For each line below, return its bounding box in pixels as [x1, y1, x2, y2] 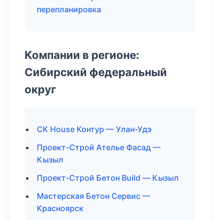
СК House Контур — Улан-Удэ [37, 124, 152, 134]
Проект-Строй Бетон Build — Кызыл [37, 173, 179, 183]
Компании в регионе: [25, 48, 139, 61]
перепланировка [37, 4, 101, 14]
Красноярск [37, 203, 83, 213]
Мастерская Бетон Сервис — [37, 191, 150, 201]
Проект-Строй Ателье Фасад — [37, 142, 161, 152]
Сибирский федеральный [25, 65, 167, 79]
